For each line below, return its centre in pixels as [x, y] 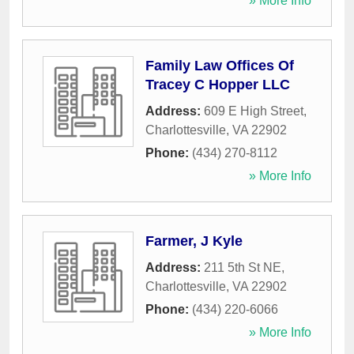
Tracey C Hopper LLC [218, 85]
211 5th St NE [243, 268]
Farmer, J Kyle [194, 241]
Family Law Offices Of [220, 66]
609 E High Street [254, 111]
